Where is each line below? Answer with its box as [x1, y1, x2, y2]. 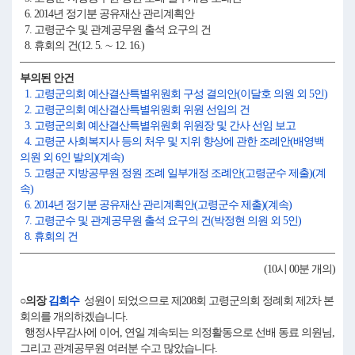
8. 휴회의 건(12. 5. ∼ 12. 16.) [20, 40, 144, 52]
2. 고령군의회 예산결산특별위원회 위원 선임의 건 [20, 104, 250, 116]
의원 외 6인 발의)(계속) [20, 151, 124, 163]
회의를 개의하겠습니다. [20, 311, 128, 323]
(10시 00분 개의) [264, 263, 335, 275]
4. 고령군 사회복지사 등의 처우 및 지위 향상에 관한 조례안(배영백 [20, 136, 324, 147]
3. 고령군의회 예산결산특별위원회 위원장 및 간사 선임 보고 [20, 120, 296, 132]
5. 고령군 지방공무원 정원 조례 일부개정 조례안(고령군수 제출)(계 [20, 167, 326, 179]
